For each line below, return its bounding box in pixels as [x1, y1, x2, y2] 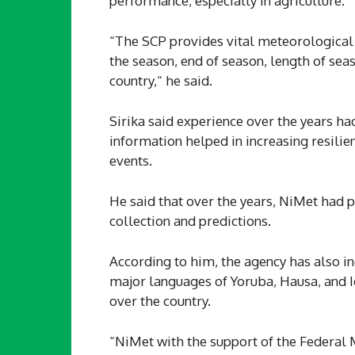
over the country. [109, 292, 211, 309]
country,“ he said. [109, 71, 212, 89]
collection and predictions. [109, 212, 271, 229]
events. [109, 151, 152, 169]
